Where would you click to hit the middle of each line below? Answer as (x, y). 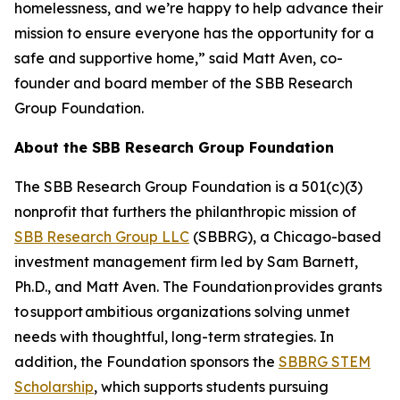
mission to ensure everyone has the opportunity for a (194, 33)
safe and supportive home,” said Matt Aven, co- (179, 58)
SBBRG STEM (325, 362)
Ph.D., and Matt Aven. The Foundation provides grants (198, 287)
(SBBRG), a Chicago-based (285, 237)
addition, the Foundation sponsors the (146, 362)
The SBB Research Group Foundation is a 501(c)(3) (188, 187)
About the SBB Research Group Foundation (174, 147)
